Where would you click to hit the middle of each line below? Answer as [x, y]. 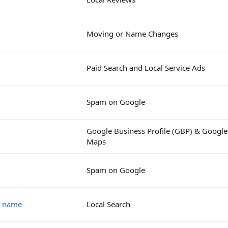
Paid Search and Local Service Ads [146, 67]
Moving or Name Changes [132, 33]
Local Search [108, 204]
